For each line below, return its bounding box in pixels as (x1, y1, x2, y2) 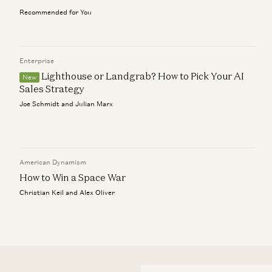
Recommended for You (19, 8, 92, 16)
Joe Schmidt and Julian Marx (19, 100, 113, 108)
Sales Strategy (19, 83, 84, 95)
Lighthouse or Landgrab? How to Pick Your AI (41, 70, 244, 82)
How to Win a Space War (19, 171, 126, 183)
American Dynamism (19, 158, 86, 166)
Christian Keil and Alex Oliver (19, 188, 115, 197)
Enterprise (19, 56, 54, 65)
